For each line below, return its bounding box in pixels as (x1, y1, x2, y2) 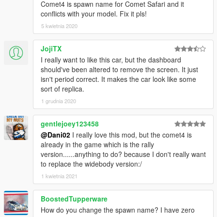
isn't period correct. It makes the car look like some (41, 74, 196, 84)
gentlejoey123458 (41, 119, 99, 129)
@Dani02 (41, 130, 70, 140)
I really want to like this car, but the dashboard (41, 55, 181, 65)
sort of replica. (41, 84, 84, 94)
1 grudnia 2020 (41, 97, 76, 105)
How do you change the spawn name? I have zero (41, 205, 195, 215)
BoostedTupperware (41, 194, 108, 204)
